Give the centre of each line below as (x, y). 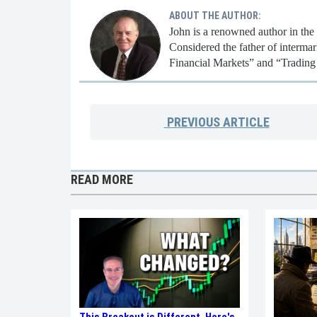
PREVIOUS (192, 122)
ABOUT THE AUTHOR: (215, 15)
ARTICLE (244, 122)
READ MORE (102, 179)
